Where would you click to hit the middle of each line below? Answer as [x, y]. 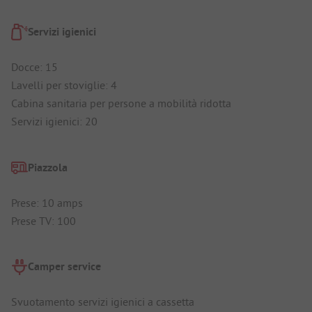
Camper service [64, 267]
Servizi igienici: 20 [54, 122]
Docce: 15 [34, 67]
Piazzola [48, 167]
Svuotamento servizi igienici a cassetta [103, 302]
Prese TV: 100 [44, 220]
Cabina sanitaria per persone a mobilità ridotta [121, 103]
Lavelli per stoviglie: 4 [64, 85]
